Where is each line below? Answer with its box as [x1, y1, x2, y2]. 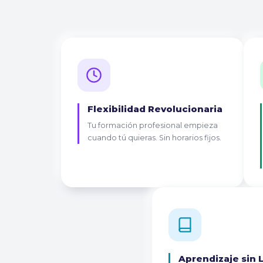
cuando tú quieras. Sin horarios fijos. [87, 133, 222, 142]
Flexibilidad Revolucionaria [87, 103, 223, 114]
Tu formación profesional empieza [87, 120, 218, 130]
